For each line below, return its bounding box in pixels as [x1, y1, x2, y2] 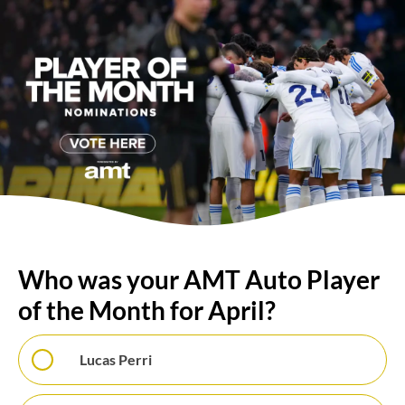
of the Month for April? [18, 295, 276, 325]
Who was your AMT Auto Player [18, 264, 380, 295]
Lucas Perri [80, 351, 152, 368]
